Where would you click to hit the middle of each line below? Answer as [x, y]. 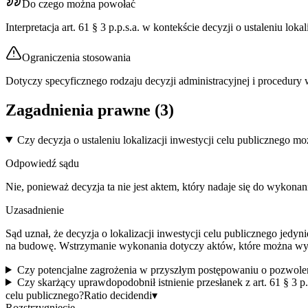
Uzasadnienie [35, 210]
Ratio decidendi [118, 295]
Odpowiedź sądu [42, 163]
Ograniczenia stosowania [76, 57]
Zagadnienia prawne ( [83, 110]
